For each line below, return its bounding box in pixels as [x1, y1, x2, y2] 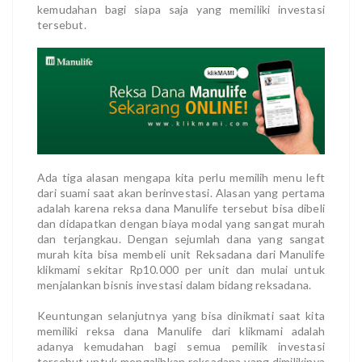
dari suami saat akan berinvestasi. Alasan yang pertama [37, 185, 325, 200]
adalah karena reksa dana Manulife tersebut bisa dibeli [37, 200, 325, 215]
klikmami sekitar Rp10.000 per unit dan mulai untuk [37, 262, 325, 276]
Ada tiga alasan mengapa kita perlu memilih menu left [37, 170, 325, 184]
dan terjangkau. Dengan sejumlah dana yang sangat [37, 231, 325, 246]
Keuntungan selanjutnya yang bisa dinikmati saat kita [37, 308, 325, 322]
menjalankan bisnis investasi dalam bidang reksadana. [37, 277, 312, 292]
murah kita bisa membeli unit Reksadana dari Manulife [37, 246, 325, 261]
